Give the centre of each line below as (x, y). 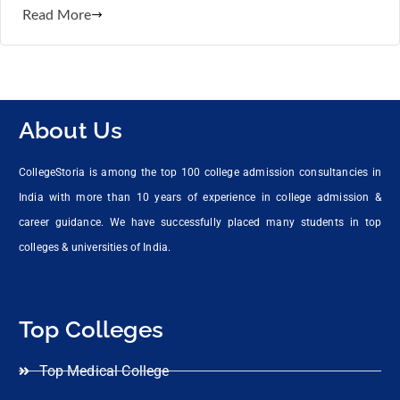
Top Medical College (104, 371)
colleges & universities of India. (95, 247)
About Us (71, 130)
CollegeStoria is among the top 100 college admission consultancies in (200, 172)
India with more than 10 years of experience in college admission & (200, 197)
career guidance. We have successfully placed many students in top (200, 222)
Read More (57, 14)
